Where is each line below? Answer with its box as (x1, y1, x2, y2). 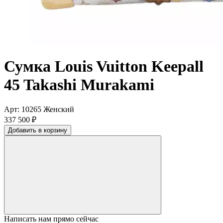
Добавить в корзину (8, 126, 67, 134)
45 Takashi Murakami (4, 76, 154, 94)
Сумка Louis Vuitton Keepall (4, 57, 204, 76)
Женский (43, 105, 74, 113)
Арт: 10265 (4, 105, 43, 113)
